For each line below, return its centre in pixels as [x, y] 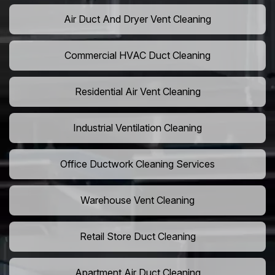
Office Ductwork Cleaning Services [137, 164]
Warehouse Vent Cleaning [137, 200]
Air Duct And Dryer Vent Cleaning [137, 19]
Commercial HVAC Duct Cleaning [137, 56]
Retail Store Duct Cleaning [137, 237]
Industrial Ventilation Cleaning [137, 128]
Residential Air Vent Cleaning [137, 92]
